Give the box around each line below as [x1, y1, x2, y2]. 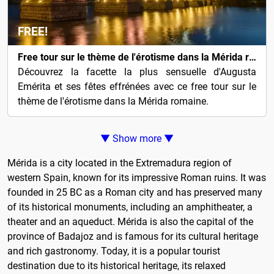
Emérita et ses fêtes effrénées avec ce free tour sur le [18, 81, 256, 92]
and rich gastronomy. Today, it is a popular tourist [7, 245, 220, 257]
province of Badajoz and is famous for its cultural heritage [7, 231, 258, 242]
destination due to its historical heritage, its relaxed [7, 260, 226, 272]
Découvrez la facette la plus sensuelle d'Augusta [18, 66, 256, 78]
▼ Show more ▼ [100, 133, 174, 144]
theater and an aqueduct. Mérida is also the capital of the [7, 216, 253, 228]
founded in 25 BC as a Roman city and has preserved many [7, 187, 262, 198]
